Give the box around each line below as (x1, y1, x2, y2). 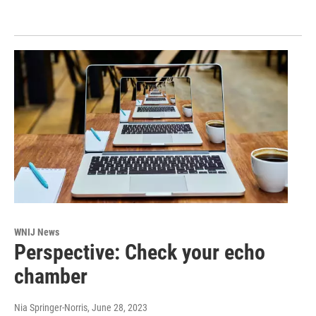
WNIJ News (14, 226, 59, 238)
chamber (14, 263, 87, 288)
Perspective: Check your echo (14, 239, 265, 265)
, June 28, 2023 (87, 301, 147, 313)
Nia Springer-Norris (14, 301, 87, 313)
